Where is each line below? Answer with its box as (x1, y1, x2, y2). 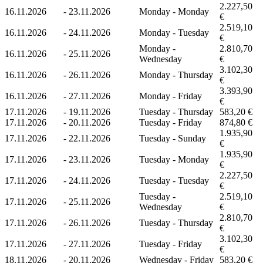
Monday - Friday (139, 90, 202, 101)
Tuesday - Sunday (139, 133, 206, 143)
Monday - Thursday (139, 69, 213, 80)
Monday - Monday (139, 6, 209, 16)
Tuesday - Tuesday (139, 175, 209, 186)
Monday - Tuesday (139, 27, 209, 38)
